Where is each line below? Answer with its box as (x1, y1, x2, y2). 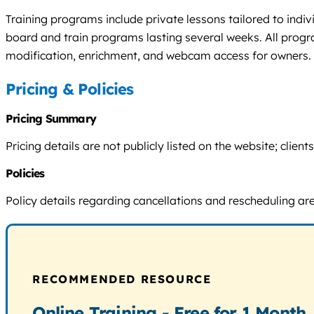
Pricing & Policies (6, 79, 134, 100)
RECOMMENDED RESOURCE (32, 272, 212, 287)
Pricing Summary (6, 111, 96, 126)
